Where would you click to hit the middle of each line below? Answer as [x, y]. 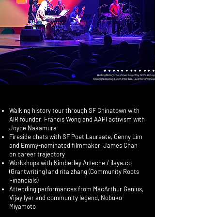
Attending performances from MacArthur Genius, [76, 189]
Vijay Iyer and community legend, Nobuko [66, 198]
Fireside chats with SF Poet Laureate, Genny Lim [76, 137]
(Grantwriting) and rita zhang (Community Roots [74, 171]
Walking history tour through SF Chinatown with [74, 110]
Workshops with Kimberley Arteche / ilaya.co [70, 163]
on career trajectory [37, 154]
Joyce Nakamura [33, 128]
